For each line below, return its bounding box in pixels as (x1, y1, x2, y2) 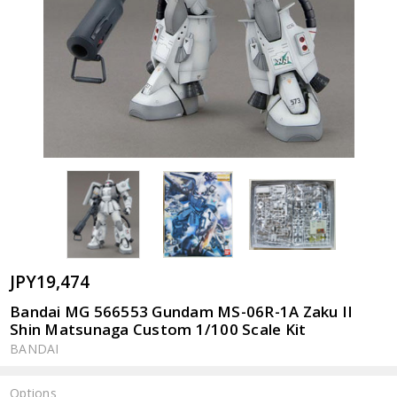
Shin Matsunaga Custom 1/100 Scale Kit (10, 318, 307, 339)
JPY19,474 (10, 269, 90, 293)
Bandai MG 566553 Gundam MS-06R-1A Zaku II (10, 300, 354, 322)
